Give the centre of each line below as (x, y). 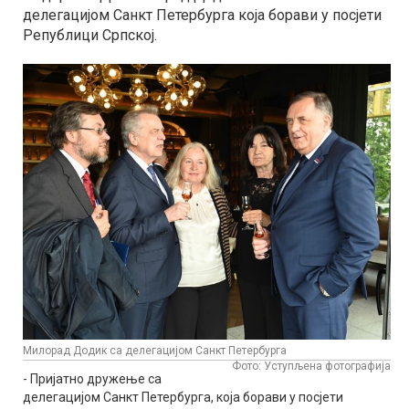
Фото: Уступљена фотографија (311, 366)
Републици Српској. (90, 35)
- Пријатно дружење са (92, 378)
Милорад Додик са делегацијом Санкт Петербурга (155, 350)
